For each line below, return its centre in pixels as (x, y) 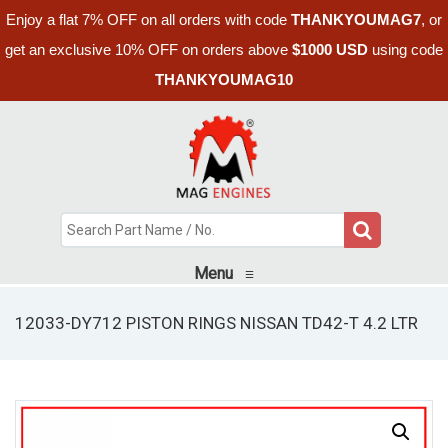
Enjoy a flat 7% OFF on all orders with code (148, 19)
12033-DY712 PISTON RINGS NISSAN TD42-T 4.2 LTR (216, 322)
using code (405, 49)
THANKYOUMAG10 (224, 79)
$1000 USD (330, 49)
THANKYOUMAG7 (356, 19)
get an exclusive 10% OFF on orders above (148, 49)
